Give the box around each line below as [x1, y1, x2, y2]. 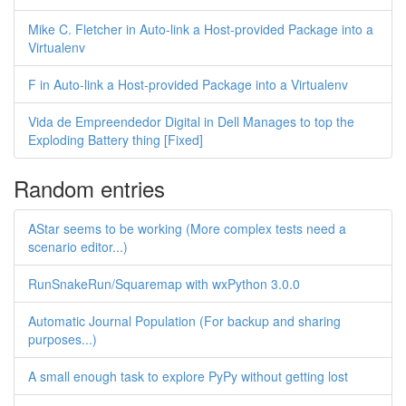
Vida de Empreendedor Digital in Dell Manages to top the [28, 112, 354, 130]
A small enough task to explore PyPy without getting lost [28, 367, 348, 385]
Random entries [14, 172, 165, 204]
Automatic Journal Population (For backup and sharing [28, 312, 341, 330]
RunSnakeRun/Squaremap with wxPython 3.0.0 [28, 275, 300, 293]
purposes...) [28, 330, 97, 348]
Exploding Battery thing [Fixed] [28, 130, 203, 149]
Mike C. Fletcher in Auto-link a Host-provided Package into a [28, 20, 373, 38]
